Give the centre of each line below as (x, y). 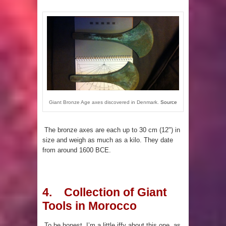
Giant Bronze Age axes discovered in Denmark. (105, 102)
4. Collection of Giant (105, 192)
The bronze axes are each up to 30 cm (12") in (111, 130)
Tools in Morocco (90, 206)
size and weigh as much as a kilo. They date (108, 140)
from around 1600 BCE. (77, 150)
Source (169, 102)
